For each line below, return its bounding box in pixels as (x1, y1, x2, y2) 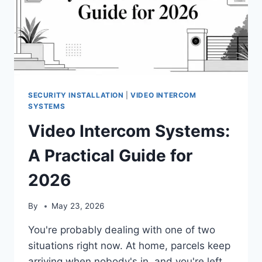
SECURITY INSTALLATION (28, 90, 124, 99)
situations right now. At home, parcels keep (28, 240, 230, 252)
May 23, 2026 (51, 201, 105, 211)
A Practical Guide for (28, 145, 192, 166)
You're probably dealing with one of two (28, 224, 215, 236)
